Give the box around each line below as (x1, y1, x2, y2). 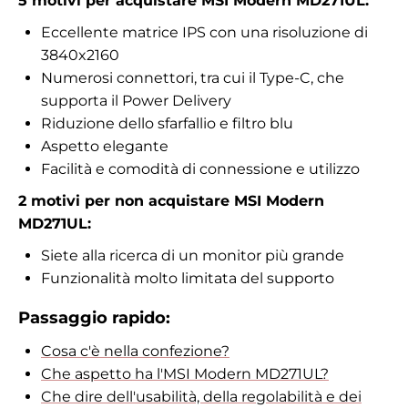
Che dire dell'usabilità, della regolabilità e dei (41, 388, 362, 406)
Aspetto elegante (41, 138, 168, 156)
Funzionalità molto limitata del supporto (41, 270, 334, 288)
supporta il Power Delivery (41, 92, 231, 110)
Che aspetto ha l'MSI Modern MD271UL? (41, 365, 329, 383)
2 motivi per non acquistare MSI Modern (18, 192, 324, 210)
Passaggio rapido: (18, 308, 170, 329)
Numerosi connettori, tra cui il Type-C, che (41, 69, 344, 87)
